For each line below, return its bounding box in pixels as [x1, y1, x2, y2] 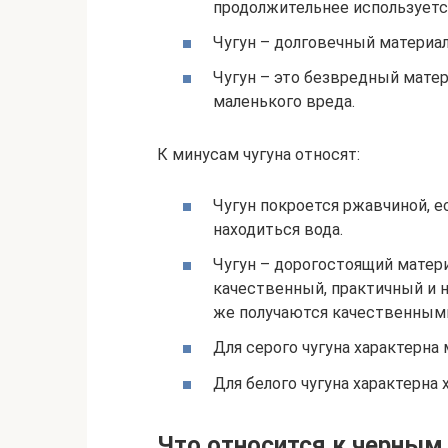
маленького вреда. [213, 92, 355, 112]
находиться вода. [213, 220, 343, 240]
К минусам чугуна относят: [157, 144, 360, 164]
